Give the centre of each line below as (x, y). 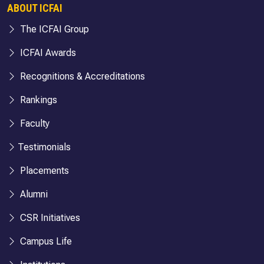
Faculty (34, 123)
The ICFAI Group (53, 29)
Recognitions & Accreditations (81, 76)
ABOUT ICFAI (35, 8)
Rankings (37, 100)
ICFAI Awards (47, 52)
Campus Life (45, 241)
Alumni (33, 194)
